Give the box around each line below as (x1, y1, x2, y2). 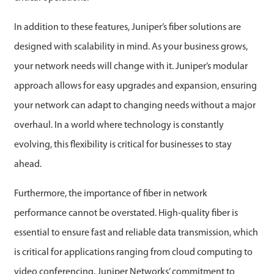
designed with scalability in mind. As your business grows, (13, 42, 248, 52)
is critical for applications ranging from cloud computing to (13, 248, 253, 257)
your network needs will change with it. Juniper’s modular (13, 62, 248, 72)
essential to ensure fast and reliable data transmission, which (13, 228, 258, 238)
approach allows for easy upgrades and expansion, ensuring (13, 81, 257, 91)
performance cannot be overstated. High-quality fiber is (13, 209, 238, 218)
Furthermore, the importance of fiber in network (13, 189, 207, 199)
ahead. (13, 160, 42, 169)
